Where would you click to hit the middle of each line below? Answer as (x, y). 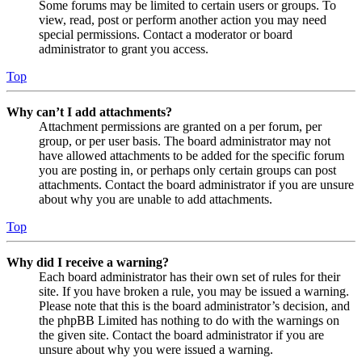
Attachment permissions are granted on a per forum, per (180, 126)
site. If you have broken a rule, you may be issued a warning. (194, 291)
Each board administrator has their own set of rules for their (189, 276)
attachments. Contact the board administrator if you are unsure (196, 184)
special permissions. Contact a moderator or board (166, 34)
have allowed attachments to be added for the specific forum (192, 155)
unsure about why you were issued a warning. (156, 349)
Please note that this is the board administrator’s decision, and (194, 305)
